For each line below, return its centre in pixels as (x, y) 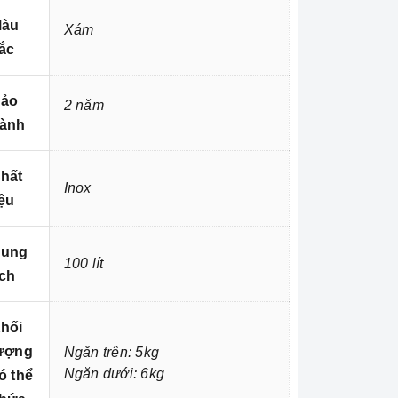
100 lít (84, 264)
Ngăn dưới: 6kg (114, 374)
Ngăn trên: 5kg (111, 353)
